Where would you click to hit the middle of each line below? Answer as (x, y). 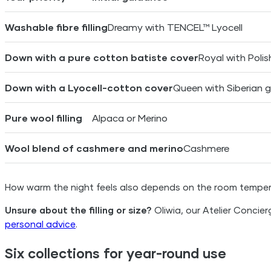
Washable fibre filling (56, 27)
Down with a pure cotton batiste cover (102, 57)
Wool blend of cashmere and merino (94, 148)
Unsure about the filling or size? (78, 210)
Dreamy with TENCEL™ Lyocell (175, 27)
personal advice (40, 224)
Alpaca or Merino (130, 118)
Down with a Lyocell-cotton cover (89, 88)
